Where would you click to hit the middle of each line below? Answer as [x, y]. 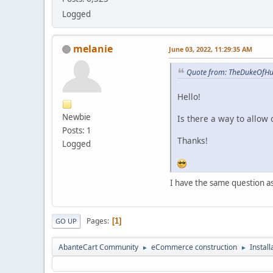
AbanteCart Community [98, 247]
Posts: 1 [77, 130]
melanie [93, 48]
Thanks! [193, 141]
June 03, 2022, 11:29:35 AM [211, 49]
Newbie [76, 117]
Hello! [189, 97]
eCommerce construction [194, 247]
